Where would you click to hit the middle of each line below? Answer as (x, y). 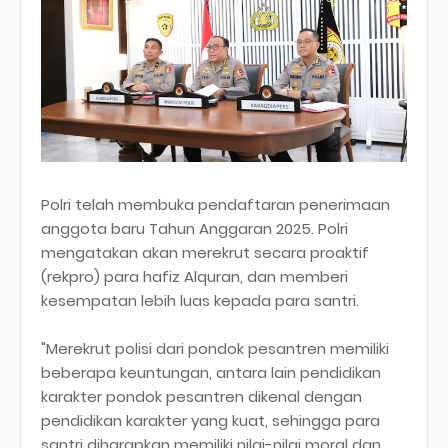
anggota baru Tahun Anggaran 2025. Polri (194, 229)
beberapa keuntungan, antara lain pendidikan (211, 373)
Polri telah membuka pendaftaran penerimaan (215, 205)
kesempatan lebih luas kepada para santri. (200, 301)
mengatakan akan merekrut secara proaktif (205, 253)
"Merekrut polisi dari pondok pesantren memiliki (215, 349)
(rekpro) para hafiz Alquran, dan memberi (194, 277)
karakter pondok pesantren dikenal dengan (201, 397)
